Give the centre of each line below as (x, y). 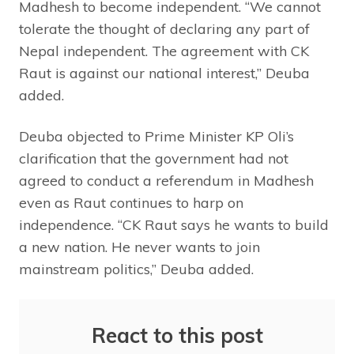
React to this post (177, 335)
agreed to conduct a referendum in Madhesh (166, 180)
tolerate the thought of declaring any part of (164, 28)
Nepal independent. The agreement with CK (164, 51)
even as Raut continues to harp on (131, 202)
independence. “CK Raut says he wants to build (174, 224)
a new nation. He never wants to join (139, 247)
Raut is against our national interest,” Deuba (164, 73)
